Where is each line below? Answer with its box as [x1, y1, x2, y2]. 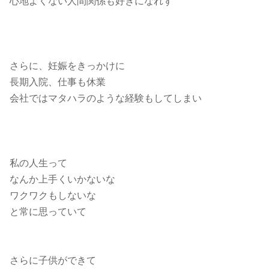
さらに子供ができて [10, 255, 96, 266]
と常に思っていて [10, 207, 86, 217]
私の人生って [10, 158, 67, 169]
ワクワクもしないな [10, 190, 96, 201]
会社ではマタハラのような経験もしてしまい [10, 93, 202, 104]
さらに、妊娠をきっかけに [10, 61, 125, 71]
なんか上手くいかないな [10, 174, 115, 185]
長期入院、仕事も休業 [10, 77, 106, 88]
